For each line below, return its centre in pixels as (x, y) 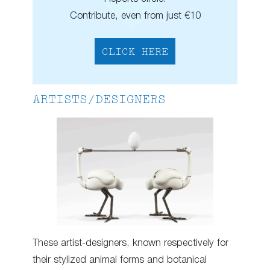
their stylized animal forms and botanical (120, 260)
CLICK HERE (135, 53)
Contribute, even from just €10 (135, 16)
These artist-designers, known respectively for (130, 243)
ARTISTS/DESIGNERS (99, 101)
